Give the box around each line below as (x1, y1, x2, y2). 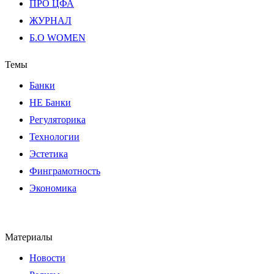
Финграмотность (29, 165, 100, 176)
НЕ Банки (29, 97, 71, 108)
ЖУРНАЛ (29, 15, 72, 26)
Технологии (29, 131, 80, 142)
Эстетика (29, 148, 68, 159)
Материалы (5, 231, 53, 242)
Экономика (29, 182, 76, 193)
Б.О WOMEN (29, 32, 86, 43)
